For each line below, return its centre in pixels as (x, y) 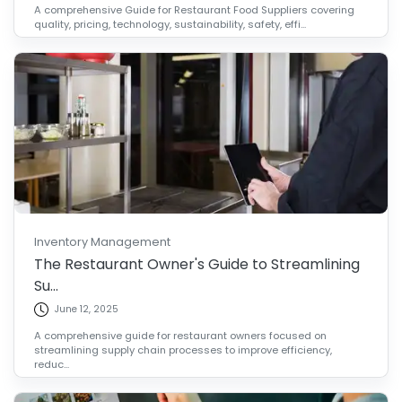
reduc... (52, 364)
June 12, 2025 (86, 310)
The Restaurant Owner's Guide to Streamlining (197, 264)
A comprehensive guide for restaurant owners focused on (181, 335)
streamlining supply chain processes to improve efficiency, (184, 350)
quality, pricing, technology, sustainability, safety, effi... (170, 24)
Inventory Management (103, 242)
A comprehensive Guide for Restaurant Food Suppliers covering (195, 9)
